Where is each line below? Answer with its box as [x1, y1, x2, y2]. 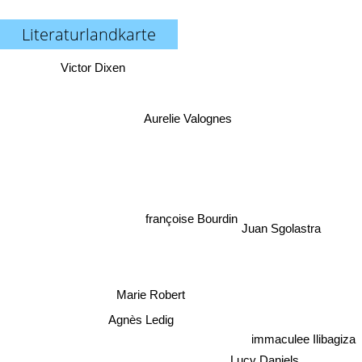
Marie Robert [118, 283, 187, 297]
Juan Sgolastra [243, 227, 323, 242]
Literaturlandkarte [22, 23, 156, 45]
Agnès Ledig [107, 314, 173, 329]
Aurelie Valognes [141, 111, 230, 125]
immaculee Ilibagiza [251, 330, 356, 344]
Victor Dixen [60, 61, 125, 74]
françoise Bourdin [135, 203, 228, 217]
